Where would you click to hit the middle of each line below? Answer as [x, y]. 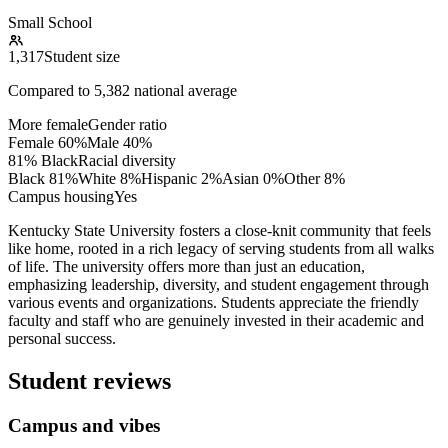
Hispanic [169, 178]
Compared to [51, 90]
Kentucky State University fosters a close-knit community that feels [219, 230]
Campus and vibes [84, 425]
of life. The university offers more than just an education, [186, 266]
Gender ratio [127, 124]
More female [48, 124]
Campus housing [61, 196]
